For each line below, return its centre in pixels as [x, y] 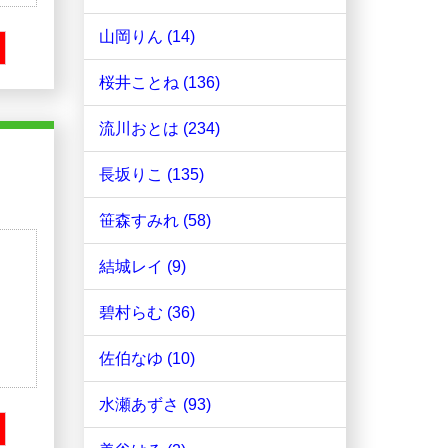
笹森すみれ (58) [154, 221]
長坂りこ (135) [151, 175]
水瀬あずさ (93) [154, 405]
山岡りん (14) [146, 37]
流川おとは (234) [159, 129]
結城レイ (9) [142, 267]
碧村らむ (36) [146, 313]
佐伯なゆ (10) [146, 359]
